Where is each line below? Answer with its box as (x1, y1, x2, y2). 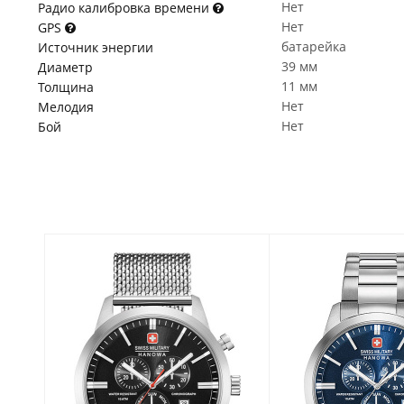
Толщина (38, 78, 94, 96)
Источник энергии (38, 39, 153, 56)
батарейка (281, 38, 346, 55)
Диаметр (38, 59, 93, 76)
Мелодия (38, 98, 94, 115)
